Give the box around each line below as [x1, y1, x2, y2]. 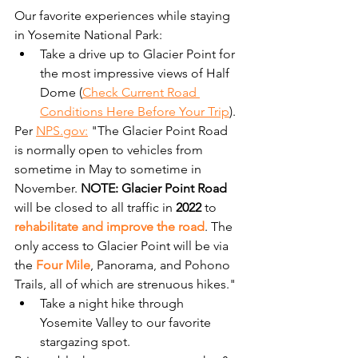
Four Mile [36, 257, 90, 272]
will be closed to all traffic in [14, 199, 176, 215]
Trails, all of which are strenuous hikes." [14, 276, 236, 292]
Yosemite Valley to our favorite [40, 314, 214, 330]
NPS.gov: [36, 122, 88, 138]
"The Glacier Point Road [88, 122, 231, 138]
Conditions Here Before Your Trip [40, 103, 229, 119]
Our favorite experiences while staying [14, 7, 233, 23]
